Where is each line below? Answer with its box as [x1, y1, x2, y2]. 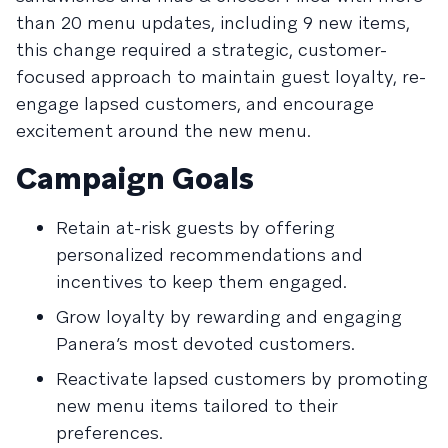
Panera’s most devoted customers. [56, 332, 355, 355]
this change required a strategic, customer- [16, 38, 387, 61]
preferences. [56, 421, 163, 444]
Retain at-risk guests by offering [56, 216, 335, 239]
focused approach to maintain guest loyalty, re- [16, 65, 426, 88]
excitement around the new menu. [16, 119, 311, 142]
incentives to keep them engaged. [56, 270, 347, 293]
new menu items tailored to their [56, 394, 337, 417]
